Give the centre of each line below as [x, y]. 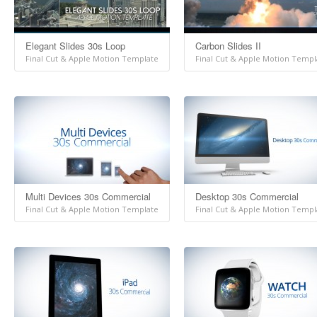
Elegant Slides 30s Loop [75, 46]
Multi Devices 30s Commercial [88, 196]
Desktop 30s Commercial [247, 196]
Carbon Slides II [228, 46]
